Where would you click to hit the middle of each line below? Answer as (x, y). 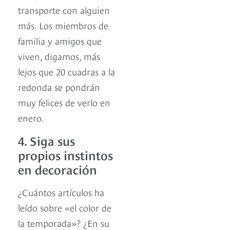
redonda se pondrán (59, 87)
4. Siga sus (46, 140)
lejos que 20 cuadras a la (66, 71)
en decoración (57, 169)
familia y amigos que (60, 41)
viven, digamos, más (59, 56)
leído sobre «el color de (65, 207)
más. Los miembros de (63, 25)
